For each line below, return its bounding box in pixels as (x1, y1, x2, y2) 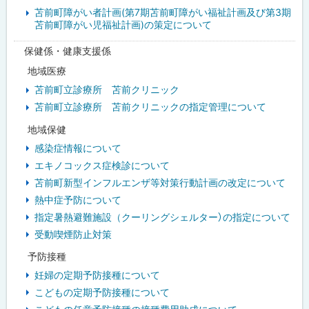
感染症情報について (34, 141, 121, 154)
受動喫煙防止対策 (34, 228, 112, 240)
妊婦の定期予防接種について (34, 268, 160, 281)
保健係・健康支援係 (24, 45, 111, 57)
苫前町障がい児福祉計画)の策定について (34, 19, 212, 31)
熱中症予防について (34, 193, 121, 206)
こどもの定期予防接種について (34, 286, 170, 298)
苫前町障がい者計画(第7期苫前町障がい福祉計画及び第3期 (34, 6, 291, 19)
